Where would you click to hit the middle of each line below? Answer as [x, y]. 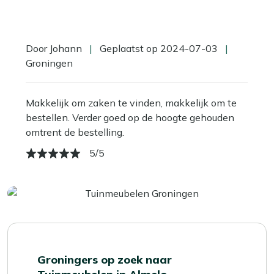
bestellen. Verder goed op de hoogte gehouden [130, 117]
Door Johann [55, 48]
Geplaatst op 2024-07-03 [159, 48]
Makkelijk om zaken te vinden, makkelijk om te [131, 103]
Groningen [49, 63]
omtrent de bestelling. [75, 132]
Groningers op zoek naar [105, 260]
